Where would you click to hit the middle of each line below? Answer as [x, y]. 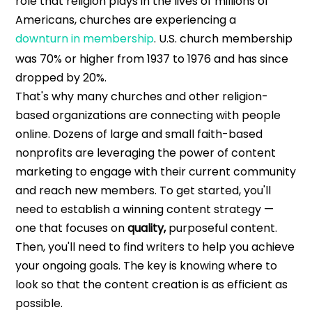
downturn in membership [85, 39]
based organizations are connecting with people [148, 116]
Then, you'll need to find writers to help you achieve [155, 247]
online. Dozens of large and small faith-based [139, 134]
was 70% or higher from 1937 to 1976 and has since [152, 59]
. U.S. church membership [224, 39]
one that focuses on [72, 228]
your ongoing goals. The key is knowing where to [147, 266]
